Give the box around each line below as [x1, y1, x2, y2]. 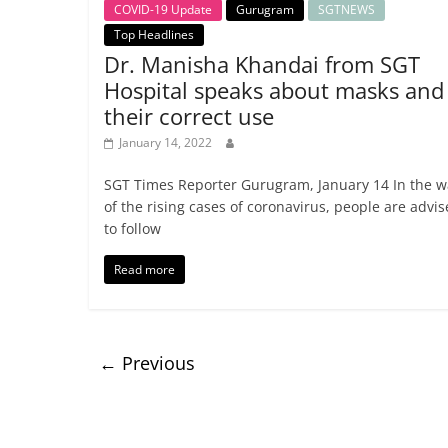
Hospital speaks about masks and [103, 75, 444, 106]
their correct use [103, 101, 274, 132]
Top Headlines [113, 26, 194, 44]
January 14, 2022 [118, 134, 212, 152]
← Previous [98, 351, 195, 376]
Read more [113, 261, 175, 279]
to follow [103, 219, 161, 239]
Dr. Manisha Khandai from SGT [103, 49, 420, 80]
